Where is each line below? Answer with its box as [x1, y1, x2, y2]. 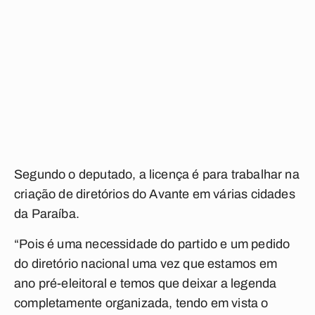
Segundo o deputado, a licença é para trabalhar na [14, 167, 300, 181]
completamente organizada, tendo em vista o [14, 296, 269, 310]
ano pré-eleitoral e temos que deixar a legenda [14, 276, 277, 290]
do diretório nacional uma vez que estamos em [14, 257, 277, 271]
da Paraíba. [14, 207, 79, 221]
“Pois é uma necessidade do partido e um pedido [14, 237, 290, 251]
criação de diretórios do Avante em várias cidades [14, 187, 295, 201]
